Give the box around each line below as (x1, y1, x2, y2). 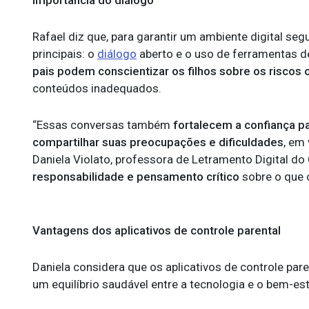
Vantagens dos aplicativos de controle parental (32, 223, 281, 237)
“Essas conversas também (32, 118, 170, 132)
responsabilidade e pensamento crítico (32, 170, 239, 183)
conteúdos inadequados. (32, 81, 164, 95)
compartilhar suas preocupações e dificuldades (32, 135, 283, 149)
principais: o (32, 47, 97, 61)
